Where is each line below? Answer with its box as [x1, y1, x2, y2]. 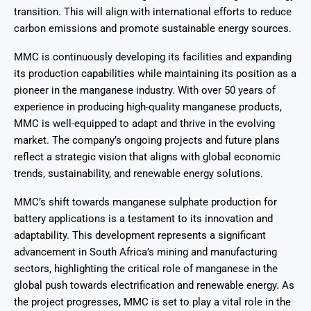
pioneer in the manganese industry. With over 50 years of [14, 83, 276, 96]
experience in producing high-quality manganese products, [14, 100, 282, 113]
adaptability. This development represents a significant [14, 228, 266, 242]
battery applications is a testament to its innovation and [14, 212, 273, 225]
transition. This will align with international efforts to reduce [14, 5, 292, 18]
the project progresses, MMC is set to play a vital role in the [14, 295, 291, 308]
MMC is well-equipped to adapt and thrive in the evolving [14, 117, 275, 130]
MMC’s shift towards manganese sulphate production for [14, 195, 277, 208]
